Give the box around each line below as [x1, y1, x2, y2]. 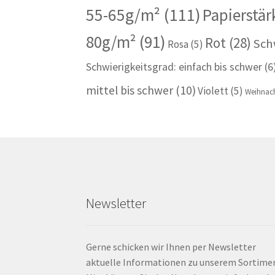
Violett [198, 84, 229, 98]
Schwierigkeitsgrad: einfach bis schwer [86, 60, 263, 74]
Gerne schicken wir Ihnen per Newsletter [86, 241, 257, 254]
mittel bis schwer [86, 83, 174, 98]
